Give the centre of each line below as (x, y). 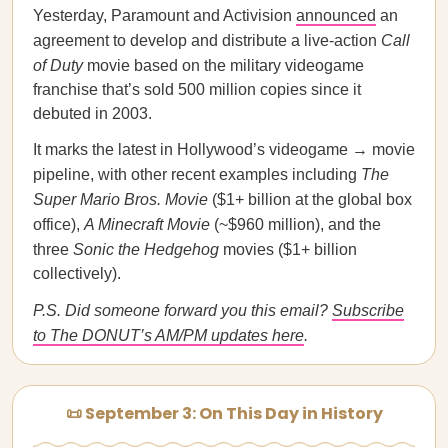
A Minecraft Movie (147, 224)
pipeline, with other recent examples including (197, 174)
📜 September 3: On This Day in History (224, 413)
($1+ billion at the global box (310, 199)
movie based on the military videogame (223, 65)
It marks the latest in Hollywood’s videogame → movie (224, 149)
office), (58, 224)
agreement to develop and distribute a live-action (207, 40)
